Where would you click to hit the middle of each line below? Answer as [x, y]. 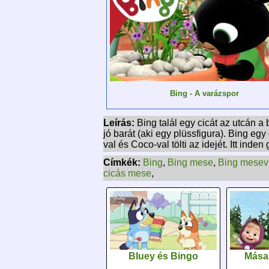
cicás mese [127, 174]
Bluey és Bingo [163, 256]
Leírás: [120, 123]
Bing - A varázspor [204, 93]
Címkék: [123, 163]
